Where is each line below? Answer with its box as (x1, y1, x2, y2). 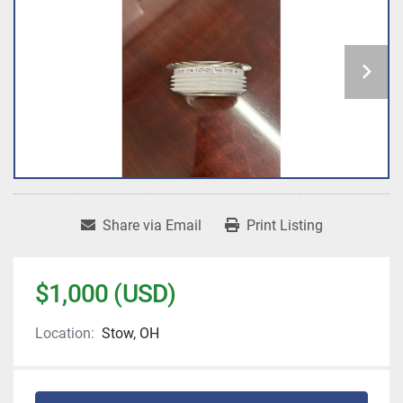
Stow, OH (102, 325, 159, 343)
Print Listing (246, 217, 323, 235)
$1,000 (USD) (35, 279, 176, 309)
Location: (35, 325, 94, 343)
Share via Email (102, 217, 201, 235)
